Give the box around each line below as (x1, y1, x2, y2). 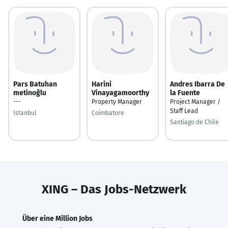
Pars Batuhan (13, 79, 57, 89)
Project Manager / (170, 98, 220, 105)
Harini (92, 79, 111, 89)
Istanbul (13, 109, 37, 117)
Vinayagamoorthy (92, 88, 149, 97)
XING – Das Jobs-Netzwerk (42, 182, 186, 196)
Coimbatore (92, 109, 124, 117)
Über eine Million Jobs (22, 214, 93, 223)
